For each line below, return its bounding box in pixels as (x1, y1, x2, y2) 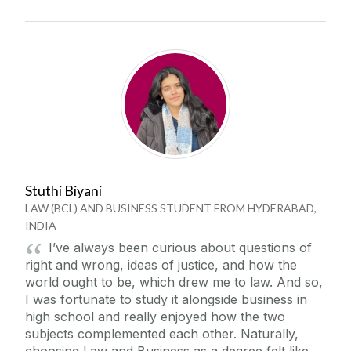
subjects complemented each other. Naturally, (25, 325, 299, 342)
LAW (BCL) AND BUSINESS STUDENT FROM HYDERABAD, (25, 201, 317, 215)
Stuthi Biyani (25, 182, 102, 199)
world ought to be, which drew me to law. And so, (25, 273, 323, 290)
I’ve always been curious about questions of (49, 239, 312, 255)
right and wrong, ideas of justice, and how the (25, 256, 297, 273)
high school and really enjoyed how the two (25, 308, 285, 324)
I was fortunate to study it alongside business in (25, 291, 307, 307)
